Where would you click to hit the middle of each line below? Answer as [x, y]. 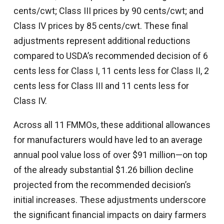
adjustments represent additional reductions [102, 41]
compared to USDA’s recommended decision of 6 [110, 56]
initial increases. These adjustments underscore [109, 200]
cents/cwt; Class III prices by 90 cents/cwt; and [108, 11]
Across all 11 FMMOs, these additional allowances [112, 125]
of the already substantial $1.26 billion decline [103, 170]
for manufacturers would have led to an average [108, 140]
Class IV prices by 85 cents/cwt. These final [100, 26]
